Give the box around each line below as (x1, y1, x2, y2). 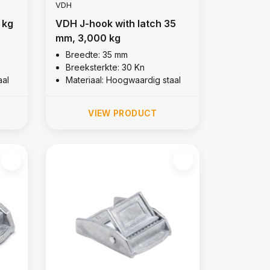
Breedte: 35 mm (65, 49, 128, 60)
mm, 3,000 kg (55, 31, 121, 44)
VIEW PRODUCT (88, 107, 157, 118)
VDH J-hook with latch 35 (55, 17, 176, 30)
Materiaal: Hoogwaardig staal (65, 74, 181, 85)
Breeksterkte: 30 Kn (65, 61, 145, 72)
